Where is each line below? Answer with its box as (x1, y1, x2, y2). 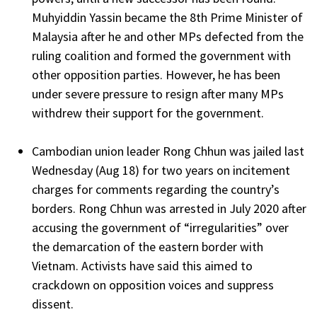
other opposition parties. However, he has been (32, 66, 280, 83)
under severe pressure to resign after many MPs (32, 85, 284, 102)
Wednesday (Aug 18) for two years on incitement (32, 161, 290, 178)
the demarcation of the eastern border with (32, 238, 263, 255)
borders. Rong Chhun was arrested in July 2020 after (32, 200, 306, 217)
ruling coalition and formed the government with (32, 47, 291, 64)
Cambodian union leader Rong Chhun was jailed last (32, 142, 304, 159)
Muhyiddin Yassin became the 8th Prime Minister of (32, 8, 303, 25)
